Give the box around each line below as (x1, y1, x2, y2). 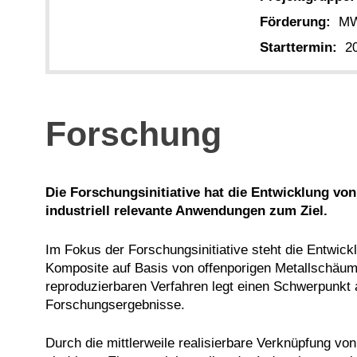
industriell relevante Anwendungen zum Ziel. (45, 203, 328, 219)
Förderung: (260, 14, 331, 29)
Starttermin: (260, 39, 337, 55)
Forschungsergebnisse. (45, 296, 185, 312)
